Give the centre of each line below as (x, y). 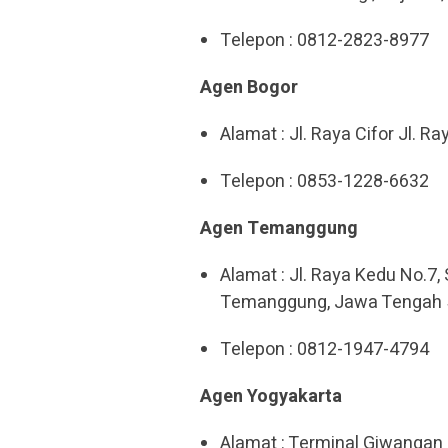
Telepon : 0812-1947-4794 (324, 349)
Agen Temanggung (279, 228)
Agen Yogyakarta (271, 396)
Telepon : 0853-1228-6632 (324, 181)
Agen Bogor (249, 87)
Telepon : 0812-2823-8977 (324, 40)
